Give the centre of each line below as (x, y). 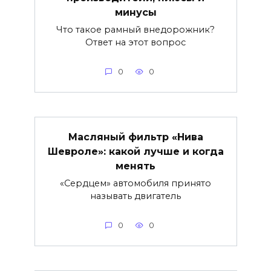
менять (135, 166)
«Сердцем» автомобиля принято (135, 183)
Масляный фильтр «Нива (135, 137)
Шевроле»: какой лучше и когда (135, 151)
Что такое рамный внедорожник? (135, 29)
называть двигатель (135, 196)
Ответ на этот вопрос (135, 42)
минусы (135, 12)
